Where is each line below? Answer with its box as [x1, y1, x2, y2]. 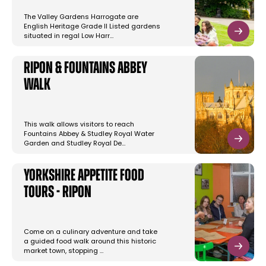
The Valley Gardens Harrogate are [24, 14, 138, 21]
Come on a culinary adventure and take [24, 229, 157, 236]
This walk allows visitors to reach [24, 122, 134, 129]
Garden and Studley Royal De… [24, 141, 125, 148]
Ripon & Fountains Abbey [24, 61, 147, 78]
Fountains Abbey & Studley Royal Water [24, 131, 154, 138]
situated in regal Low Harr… [24, 33, 113, 40]
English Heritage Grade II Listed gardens [24, 24, 160, 31]
